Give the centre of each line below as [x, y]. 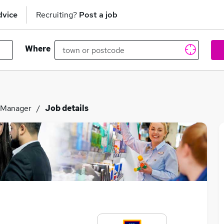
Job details [67, 108]
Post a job [98, 14]
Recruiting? [57, 14]
